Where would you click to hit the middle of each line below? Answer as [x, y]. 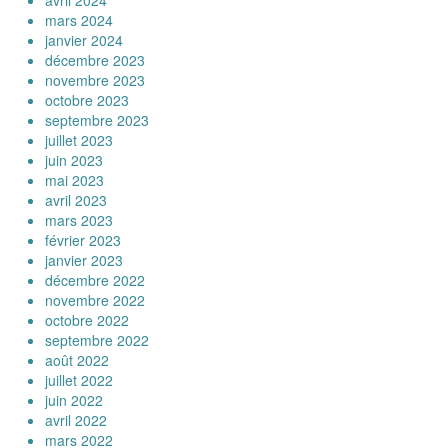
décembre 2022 [95, 280]
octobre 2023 [87, 100]
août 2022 [77, 360]
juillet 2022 [79, 380]
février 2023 [83, 240]
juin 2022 [74, 400]
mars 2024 [79, 20]
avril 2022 [76, 420]
